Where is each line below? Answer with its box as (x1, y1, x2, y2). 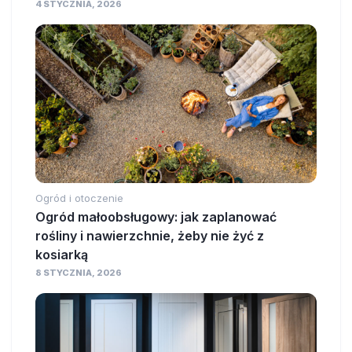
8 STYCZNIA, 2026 (35, 267, 122, 279)
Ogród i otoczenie (35, 192, 123, 205)
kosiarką (35, 247, 88, 263)
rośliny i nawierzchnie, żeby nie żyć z (35, 228, 264, 244)
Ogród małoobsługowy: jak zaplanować (35, 209, 277, 225)
